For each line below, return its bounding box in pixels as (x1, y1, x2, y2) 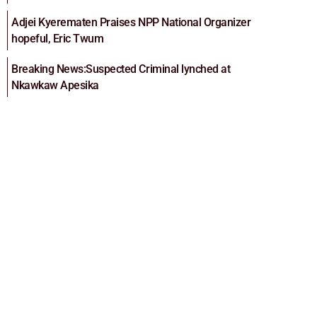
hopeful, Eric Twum (11, 31, 104, 45)
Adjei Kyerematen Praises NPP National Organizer (11, 15, 251, 29)
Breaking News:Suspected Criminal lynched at (11, 62, 231, 76)
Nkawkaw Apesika (11, 78, 99, 92)
